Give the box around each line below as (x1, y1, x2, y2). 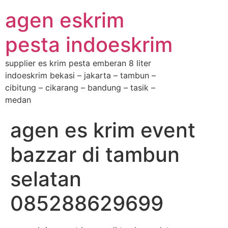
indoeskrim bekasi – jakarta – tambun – (5, 70, 156, 80)
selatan (10, 166, 81, 191)
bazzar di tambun (10, 142, 180, 167)
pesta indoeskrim (5, 32, 173, 57)
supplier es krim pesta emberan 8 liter (5, 58, 151, 68)
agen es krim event (10, 118, 195, 142)
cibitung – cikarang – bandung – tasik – (5, 82, 155, 93)
